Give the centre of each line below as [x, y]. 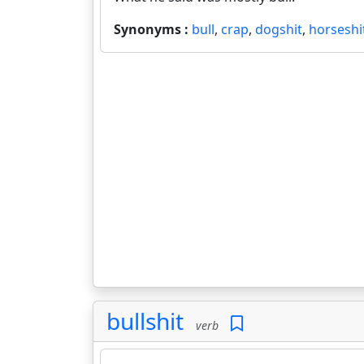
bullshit [145, 321]
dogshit [279, 29]
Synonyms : [153, 29]
